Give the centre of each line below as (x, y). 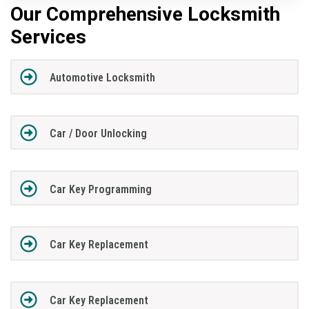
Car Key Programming (100, 189)
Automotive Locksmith (102, 78)
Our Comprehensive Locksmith (145, 14)
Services (48, 37)
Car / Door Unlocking (98, 134)
